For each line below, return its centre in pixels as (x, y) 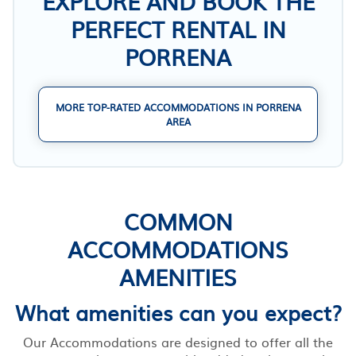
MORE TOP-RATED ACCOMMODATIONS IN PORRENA (178, 107)
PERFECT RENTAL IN (178, 28)
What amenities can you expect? (178, 311)
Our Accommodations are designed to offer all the (178, 341)
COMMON (178, 221)
